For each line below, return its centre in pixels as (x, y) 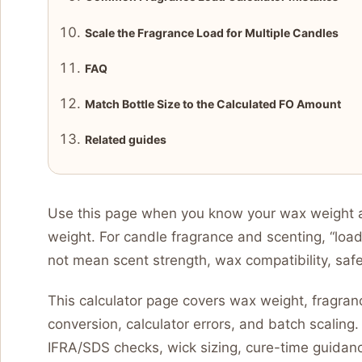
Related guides (125, 139)
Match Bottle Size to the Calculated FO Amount (213, 103)
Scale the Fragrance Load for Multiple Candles (211, 32)
